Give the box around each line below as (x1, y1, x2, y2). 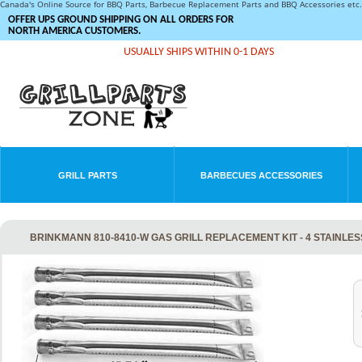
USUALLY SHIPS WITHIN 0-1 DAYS (124, 46, 274, 58)
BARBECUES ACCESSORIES (200, 170, 322, 180)
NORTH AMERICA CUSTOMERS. (8, 26, 141, 36)
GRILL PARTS (57, 170, 117, 180)
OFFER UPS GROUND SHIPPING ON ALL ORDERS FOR (8, 15, 234, 25)
